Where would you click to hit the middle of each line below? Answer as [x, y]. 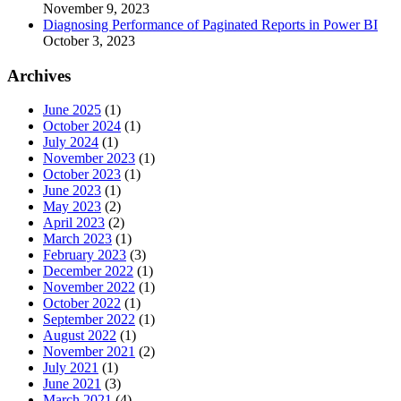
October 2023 [82, 175]
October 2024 [82, 126]
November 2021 [89, 352]
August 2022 [80, 336]
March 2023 [77, 239]
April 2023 [74, 223]
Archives [39, 75]
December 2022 [88, 271]
